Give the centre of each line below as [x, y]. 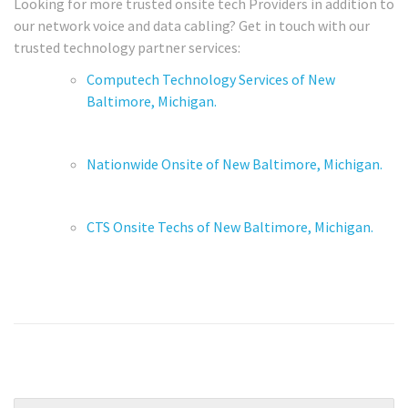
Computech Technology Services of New [211, 79]
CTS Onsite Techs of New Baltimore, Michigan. [230, 226]
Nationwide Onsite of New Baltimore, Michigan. [235, 163]
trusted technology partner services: [127, 48]
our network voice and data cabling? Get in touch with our [192, 26]
